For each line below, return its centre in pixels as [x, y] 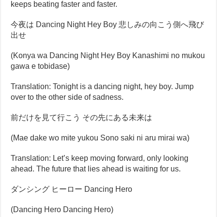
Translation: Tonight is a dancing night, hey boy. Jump [102, 86]
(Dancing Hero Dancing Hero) [62, 209]
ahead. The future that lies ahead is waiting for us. [96, 169]
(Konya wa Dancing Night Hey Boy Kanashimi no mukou [108, 55]
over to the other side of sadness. [67, 97]
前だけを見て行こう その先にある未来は [82, 117]
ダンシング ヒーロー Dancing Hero [72, 189]
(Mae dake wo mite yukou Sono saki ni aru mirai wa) [100, 138]
